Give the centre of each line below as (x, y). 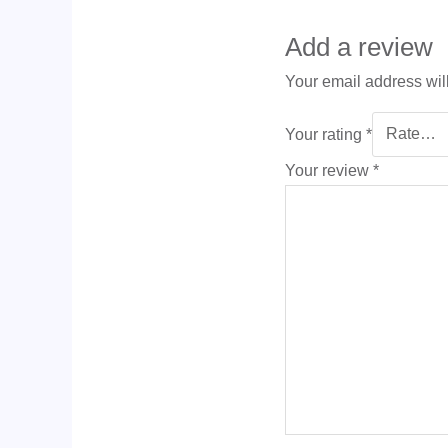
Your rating (326, 134)
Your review (329, 171)
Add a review (359, 46)
